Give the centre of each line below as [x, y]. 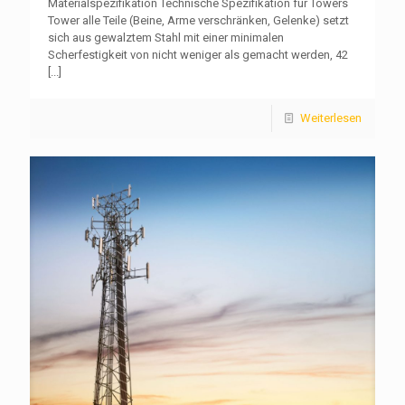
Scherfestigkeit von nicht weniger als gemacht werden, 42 [198, 55]
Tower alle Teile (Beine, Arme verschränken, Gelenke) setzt [198, 21]
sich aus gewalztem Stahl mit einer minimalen [166, 38]
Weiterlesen [331, 118]
